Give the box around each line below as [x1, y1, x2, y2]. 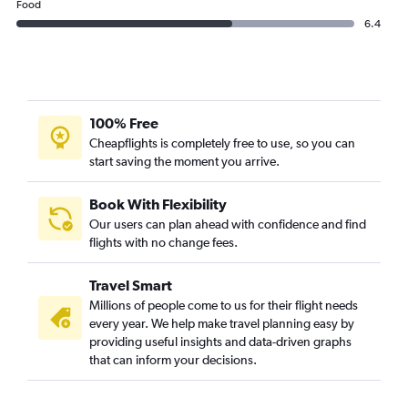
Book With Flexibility [89, 196, 227, 213]
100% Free [89, 115, 158, 132]
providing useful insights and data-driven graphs [89, 334, 352, 350]
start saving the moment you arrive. [89, 154, 280, 169]
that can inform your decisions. [89, 352, 257, 368]
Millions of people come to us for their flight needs [89, 298, 358, 313]
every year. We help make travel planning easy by [89, 316, 354, 331]
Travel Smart [89, 277, 172, 294]
